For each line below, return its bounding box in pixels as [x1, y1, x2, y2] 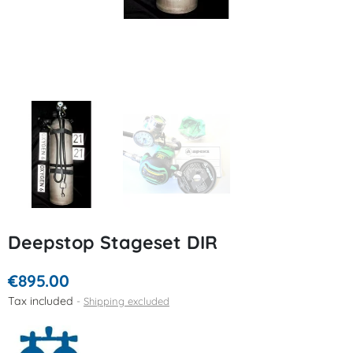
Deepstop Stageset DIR [8, 230, 217, 254]
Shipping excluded [84, 294, 169, 307]
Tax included [8, 293, 76, 308]
